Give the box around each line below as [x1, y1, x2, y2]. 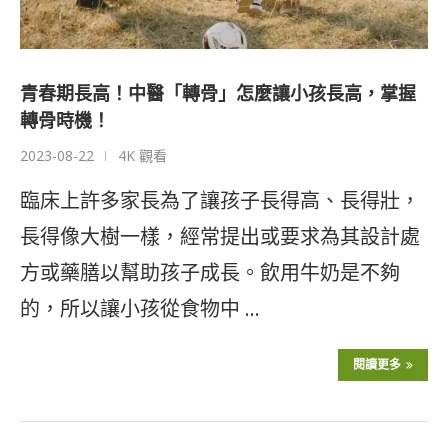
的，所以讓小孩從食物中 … [20, 295, 260, 323]
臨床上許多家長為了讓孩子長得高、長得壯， [20, 187, 420, 215]
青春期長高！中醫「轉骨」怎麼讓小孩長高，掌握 [20, 81, 416, 106]
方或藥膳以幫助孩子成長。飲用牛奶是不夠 [20, 259, 400, 287]
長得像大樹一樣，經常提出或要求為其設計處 [20, 223, 420, 251]
